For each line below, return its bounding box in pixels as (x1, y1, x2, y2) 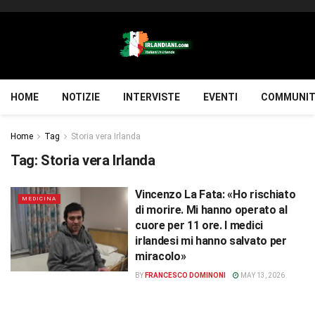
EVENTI (203, 91, 238, 103)
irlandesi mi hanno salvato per (135, 234, 287, 247)
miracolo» (135, 250, 186, 263)
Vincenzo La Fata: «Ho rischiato (135, 188, 296, 201)
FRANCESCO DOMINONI (145, 271, 226, 279)
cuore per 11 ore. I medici (135, 219, 263, 232)
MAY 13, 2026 (239, 271, 285, 279)
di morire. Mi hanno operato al (135, 203, 288, 217)
